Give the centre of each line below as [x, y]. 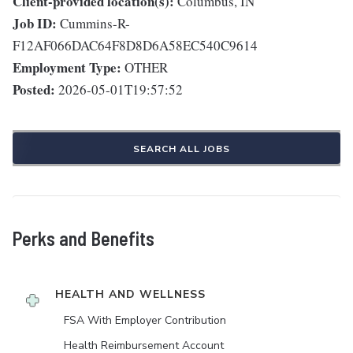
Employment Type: [67, 67]
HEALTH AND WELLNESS [130, 294]
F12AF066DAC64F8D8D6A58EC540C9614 [135, 45]
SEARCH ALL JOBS [181, 149]
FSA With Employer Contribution [145, 320]
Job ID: [35, 23]
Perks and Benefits [84, 238]
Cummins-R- [95, 23]
